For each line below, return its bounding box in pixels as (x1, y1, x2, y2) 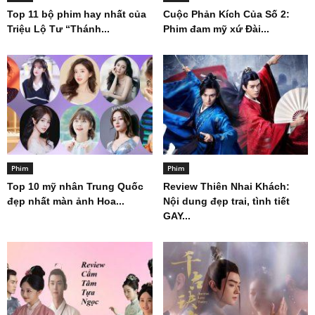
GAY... (162, 210, 191, 222)
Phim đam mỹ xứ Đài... (162, 23, 269, 35)
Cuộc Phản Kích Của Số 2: (162, 8, 290, 20)
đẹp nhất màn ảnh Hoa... (7, 195, 124, 207)
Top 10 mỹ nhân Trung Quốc (7, 181, 143, 193)
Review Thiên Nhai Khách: (162, 181, 290, 193)
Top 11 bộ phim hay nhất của (7, 8, 146, 20)
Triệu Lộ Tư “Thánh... (7, 23, 110, 35)
